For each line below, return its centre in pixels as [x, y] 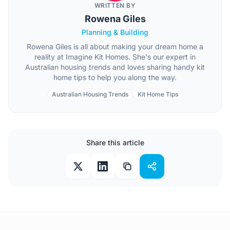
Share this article [115, 142]
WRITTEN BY [115, 5]
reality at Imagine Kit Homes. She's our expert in [115, 57]
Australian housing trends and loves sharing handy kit [115, 67]
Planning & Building [115, 32]
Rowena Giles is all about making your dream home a [115, 46]
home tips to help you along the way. [115, 77]
